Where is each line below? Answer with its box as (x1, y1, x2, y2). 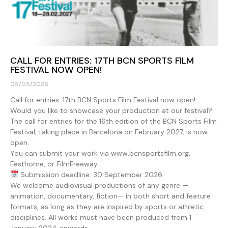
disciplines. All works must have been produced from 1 (10, 212, 191, 222)
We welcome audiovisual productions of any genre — (10, 180, 188, 190)
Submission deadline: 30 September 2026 (18, 169, 162, 179)
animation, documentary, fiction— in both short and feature (10, 191, 211, 201)
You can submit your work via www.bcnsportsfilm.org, (10, 148, 190, 158)
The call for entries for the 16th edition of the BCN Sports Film (10, 116, 217, 126)
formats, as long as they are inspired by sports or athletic (10, 202, 204, 211)
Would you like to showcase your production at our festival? (10, 105, 212, 115)
